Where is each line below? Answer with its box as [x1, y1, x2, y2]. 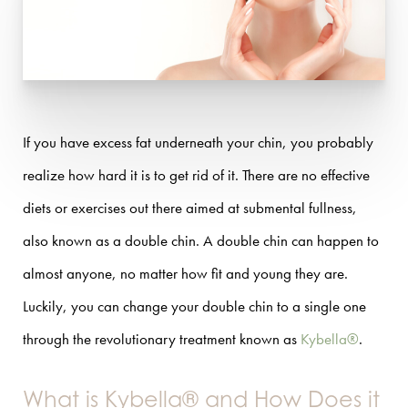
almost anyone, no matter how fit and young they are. [23, 263, 348, 284]
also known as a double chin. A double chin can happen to [23, 230, 379, 251]
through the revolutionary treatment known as [23, 329, 301, 350]
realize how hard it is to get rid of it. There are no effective [23, 165, 370, 186]
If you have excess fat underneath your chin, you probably [23, 132, 373, 153]
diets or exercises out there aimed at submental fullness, [23, 198, 357, 219]
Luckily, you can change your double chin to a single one [23, 296, 366, 317]
